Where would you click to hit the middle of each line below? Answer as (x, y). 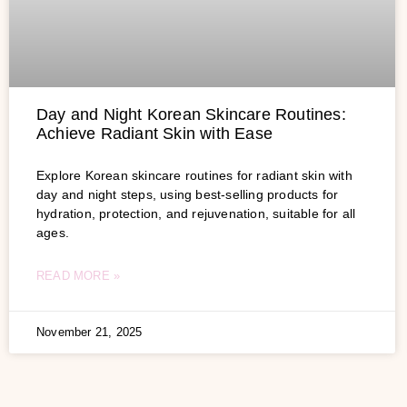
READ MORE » (79, 275)
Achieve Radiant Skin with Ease (154, 133)
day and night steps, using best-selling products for (188, 194)
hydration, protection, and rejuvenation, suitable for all (196, 213)
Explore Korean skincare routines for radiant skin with (194, 175)
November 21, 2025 (89, 332)
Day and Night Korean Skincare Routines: (191, 114)
